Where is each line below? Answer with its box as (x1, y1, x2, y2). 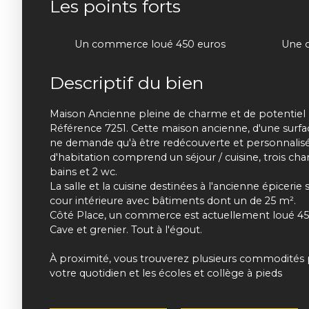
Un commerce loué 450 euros (74, 37, 226, 50)
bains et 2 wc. (50, 165, 117, 178)
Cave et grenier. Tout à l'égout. (50, 223, 202, 236)
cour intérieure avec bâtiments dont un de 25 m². (50, 194, 296, 207)
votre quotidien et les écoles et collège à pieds (50, 266, 282, 279)
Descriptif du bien (50, 72, 203, 93)
